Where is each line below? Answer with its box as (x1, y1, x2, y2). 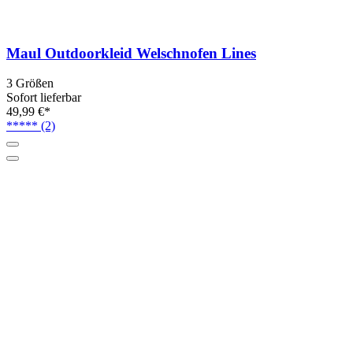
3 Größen (6, 76, 54, 91)
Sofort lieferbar (6, 91, 81, 105)
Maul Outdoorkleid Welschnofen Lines (6, 44, 256, 61)
